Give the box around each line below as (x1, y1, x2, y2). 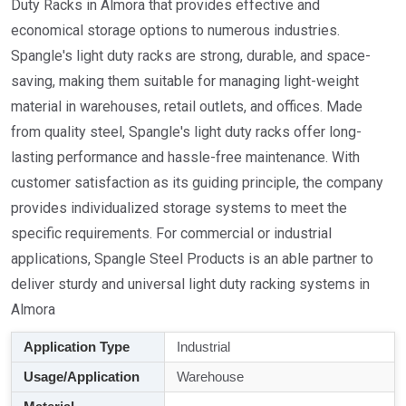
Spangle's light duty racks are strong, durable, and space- (11, 47, 371, 65)
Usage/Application (20, 369, 140, 385)
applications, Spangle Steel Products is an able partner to (11, 250, 373, 268)
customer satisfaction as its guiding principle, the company (11, 174, 383, 192)
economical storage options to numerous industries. (11, 22, 340, 40)
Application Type (20, 339, 130, 355)
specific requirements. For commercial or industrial (11, 225, 332, 243)
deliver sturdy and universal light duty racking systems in (11, 275, 370, 294)
